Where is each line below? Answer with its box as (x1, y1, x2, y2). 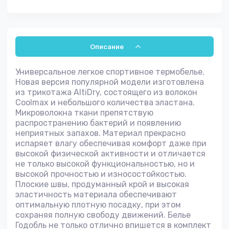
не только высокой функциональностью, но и (15, 159, 195, 169)
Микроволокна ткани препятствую (15, 108, 153, 118)
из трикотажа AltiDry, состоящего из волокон (15, 87, 197, 97)
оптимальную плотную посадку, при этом (15, 200, 181, 210)
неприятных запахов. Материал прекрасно (15, 128, 186, 138)
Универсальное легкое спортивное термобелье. (15, 67, 204, 77)
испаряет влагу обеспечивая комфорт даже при (15, 139, 207, 148)
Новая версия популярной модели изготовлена (15, 77, 204, 87)
